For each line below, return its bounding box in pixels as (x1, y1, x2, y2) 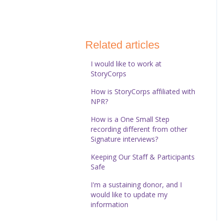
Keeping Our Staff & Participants (91, 152, 195, 162)
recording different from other (91, 124, 188, 134)
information (91, 199, 129, 209)
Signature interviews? (91, 134, 159, 144)
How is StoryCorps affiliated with (91, 86, 196, 96)
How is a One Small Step (91, 114, 170, 124)
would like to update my (91, 189, 168, 199)
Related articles (85, 38, 160, 51)
